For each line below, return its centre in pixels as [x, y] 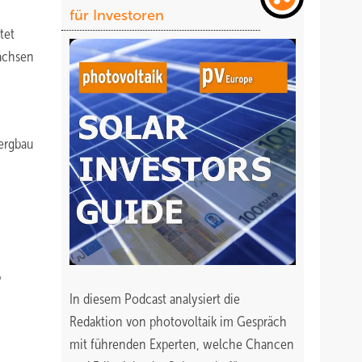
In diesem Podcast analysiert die [155, 299]
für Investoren [117, 15]
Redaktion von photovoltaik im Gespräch [178, 322]
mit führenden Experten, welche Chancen [182, 344]
